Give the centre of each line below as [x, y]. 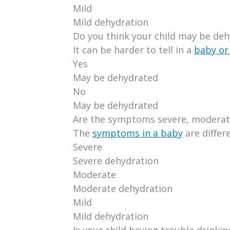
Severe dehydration [116, 160]
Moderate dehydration [123, 188]
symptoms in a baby [138, 133]
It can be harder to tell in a [133, 50]
